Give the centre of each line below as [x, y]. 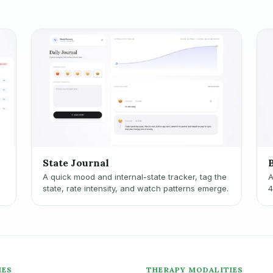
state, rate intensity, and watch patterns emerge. [135, 189]
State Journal [76, 163]
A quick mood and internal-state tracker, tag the [134, 177]
